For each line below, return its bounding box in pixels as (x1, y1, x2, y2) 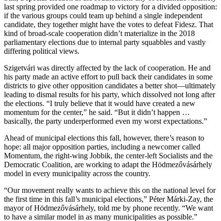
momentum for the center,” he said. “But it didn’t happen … (4, 108, 190, 116)
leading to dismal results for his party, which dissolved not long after (4, 90, 215, 99)
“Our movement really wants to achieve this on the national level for (4, 185, 216, 194)
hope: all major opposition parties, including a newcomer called (4, 142, 200, 151)
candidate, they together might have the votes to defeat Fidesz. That (4, 20, 213, 29)
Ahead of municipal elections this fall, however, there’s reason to (4, 133, 204, 142)
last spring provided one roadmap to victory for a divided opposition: (4, 2, 217, 11)
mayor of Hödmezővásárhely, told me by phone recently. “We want (4, 203, 213, 212)
